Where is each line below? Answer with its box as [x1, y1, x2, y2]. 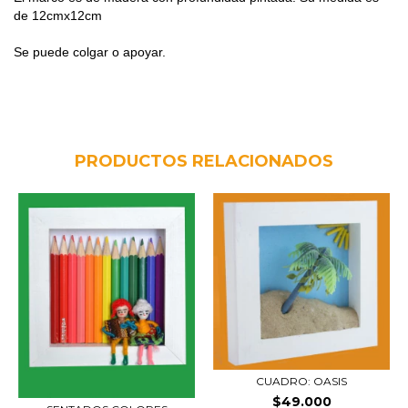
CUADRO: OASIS [256, 374, 347, 389]
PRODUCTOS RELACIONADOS [75, 151, 333, 171]
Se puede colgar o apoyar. [14, 45, 166, 59]
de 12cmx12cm [14, 8, 106, 23]
